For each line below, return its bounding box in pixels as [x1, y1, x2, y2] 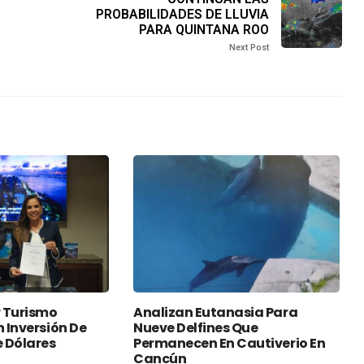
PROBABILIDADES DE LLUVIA [95, 6, 269, 23]
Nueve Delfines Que [133, 318, 258, 338]
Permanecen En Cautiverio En [133, 334, 326, 353]
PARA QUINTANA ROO [138, 22, 269, 38]
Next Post [228, 42, 269, 54]
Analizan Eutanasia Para [133, 303, 298, 323]
